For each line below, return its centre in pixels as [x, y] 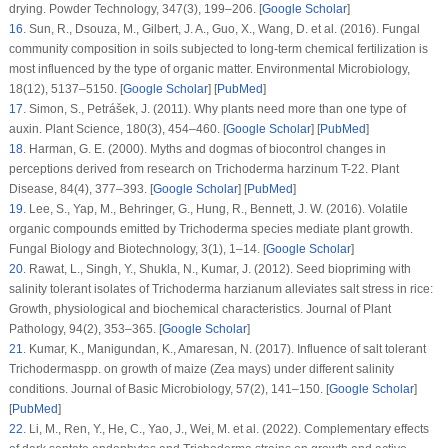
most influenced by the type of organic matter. [132, 68]
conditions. [39, 388]
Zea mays [240, 368]
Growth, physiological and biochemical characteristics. [157, 308]
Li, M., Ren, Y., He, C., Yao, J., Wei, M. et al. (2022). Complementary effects [227, 428]
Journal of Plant [348, 308]
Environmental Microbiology [331, 68]
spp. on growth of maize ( [145, 368]
